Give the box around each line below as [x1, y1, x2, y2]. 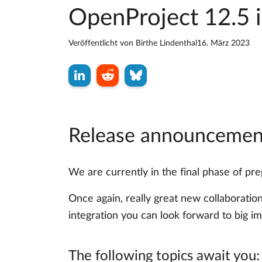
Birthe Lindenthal [136, 39, 197, 48]
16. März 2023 [197, 39, 250, 48]
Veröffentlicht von [68, 39, 136, 48]
